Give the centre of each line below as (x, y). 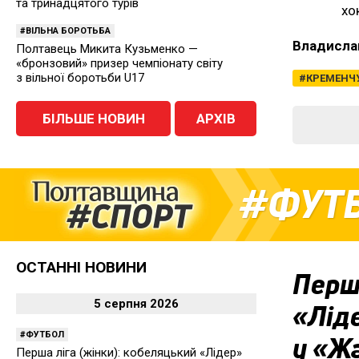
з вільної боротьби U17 (80, 78)
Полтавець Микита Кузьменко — (107, 49)
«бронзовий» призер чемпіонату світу (119, 63)
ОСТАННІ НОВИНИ (81, 267)
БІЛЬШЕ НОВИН (93, 119)
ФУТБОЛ (45, 334)
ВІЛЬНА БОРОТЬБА (68, 31)
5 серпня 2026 (136, 303)
